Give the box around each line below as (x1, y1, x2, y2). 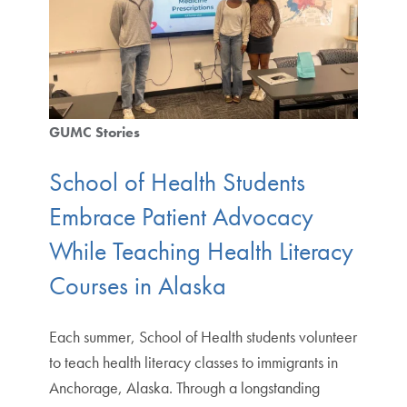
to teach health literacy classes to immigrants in (48, 351, 338, 372)
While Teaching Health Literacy (48, 234, 353, 267)
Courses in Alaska (48, 269, 226, 302)
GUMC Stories (48, 122, 140, 142)
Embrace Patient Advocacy (48, 200, 313, 233)
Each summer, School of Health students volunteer (48, 325, 357, 347)
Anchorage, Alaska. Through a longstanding (48, 376, 320, 398)
